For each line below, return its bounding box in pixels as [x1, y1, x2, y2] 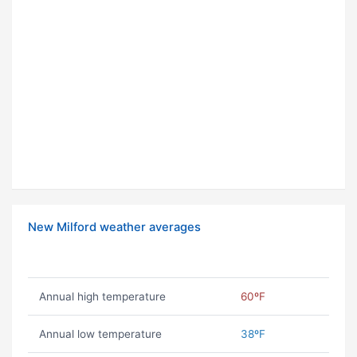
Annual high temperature [38, 290, 166, 304]
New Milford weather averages [28, 220, 201, 235]
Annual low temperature [38, 328, 162, 341]
